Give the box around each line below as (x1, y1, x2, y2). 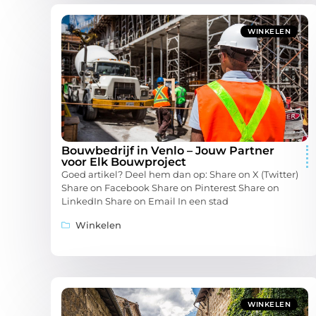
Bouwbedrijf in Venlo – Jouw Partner (61, 144, 274, 158)
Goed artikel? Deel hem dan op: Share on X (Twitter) (61, 169, 298, 181)
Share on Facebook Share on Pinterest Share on (61, 182, 279, 194)
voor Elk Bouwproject (61, 155, 186, 169)
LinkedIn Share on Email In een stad (61, 195, 229, 207)
